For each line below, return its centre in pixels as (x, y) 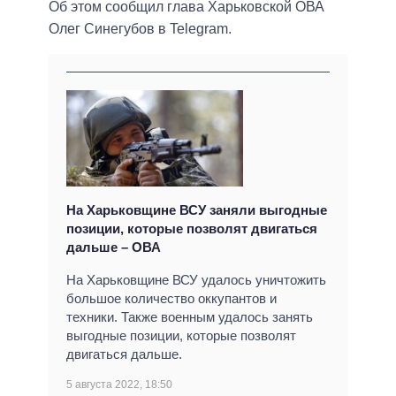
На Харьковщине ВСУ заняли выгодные (197, 210)
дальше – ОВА (114, 247)
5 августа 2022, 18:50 (119, 385)
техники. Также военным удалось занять (190, 317)
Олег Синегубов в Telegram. (140, 29)
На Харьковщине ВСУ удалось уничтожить (196, 280)
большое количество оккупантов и (171, 299)
